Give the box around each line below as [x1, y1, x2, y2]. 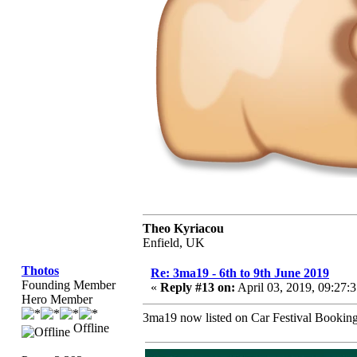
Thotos [22, 264, 59, 277]
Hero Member [22, 292, 92, 306]
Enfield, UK [143, 236, 205, 249]
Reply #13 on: [160, 280, 235, 294]
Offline [70, 321, 109, 335]
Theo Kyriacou [143, 222, 224, 235]
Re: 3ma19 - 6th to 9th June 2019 [151, 266, 329, 280]
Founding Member [22, 278, 116, 292]
